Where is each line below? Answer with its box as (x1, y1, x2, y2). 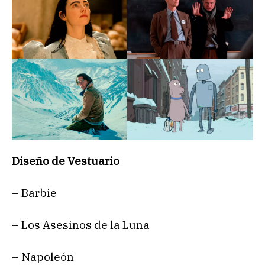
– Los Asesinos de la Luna (12, 218, 150, 232)
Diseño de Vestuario (12, 154, 119, 169)
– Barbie (12, 186, 57, 201)
